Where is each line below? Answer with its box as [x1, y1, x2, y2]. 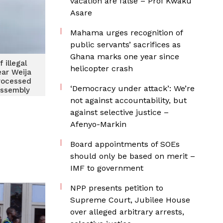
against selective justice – [70, 108, 169, 117]
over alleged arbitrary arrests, [70, 207, 184, 217]
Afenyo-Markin [70, 119, 126, 129]
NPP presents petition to [70, 183, 163, 193]
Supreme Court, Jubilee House [70, 195, 190, 205]
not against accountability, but [70, 96, 187, 105]
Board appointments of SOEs [70, 139, 180, 149]
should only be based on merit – [70, 151, 195, 161]
